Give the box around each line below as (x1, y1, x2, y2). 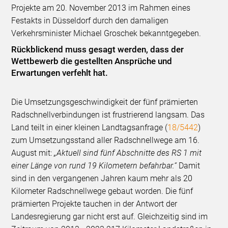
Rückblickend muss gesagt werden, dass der (11, 44, 184, 54)
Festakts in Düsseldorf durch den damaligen (11, 15, 169, 25)
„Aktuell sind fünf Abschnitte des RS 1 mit (54, 148, 202, 158)
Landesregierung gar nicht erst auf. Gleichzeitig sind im (11, 211, 208, 221)
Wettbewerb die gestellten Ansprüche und (11, 55, 173, 66)
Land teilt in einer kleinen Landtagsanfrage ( (11, 122, 168, 132)
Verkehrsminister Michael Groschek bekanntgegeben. (11, 28, 204, 38)
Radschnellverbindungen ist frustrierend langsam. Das (11, 109, 205, 120)
